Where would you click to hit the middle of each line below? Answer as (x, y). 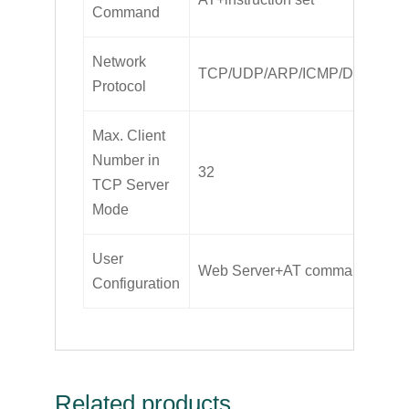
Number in (126, 160)
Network (120, 61)
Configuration (136, 283)
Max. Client (129, 135)
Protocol (120, 86)
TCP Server (131, 184)
